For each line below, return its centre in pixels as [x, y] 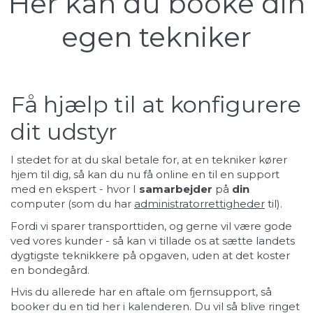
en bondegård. [50, 270]
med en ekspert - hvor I [75, 189]
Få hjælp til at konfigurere [156, 104]
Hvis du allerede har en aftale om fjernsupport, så [141, 292]
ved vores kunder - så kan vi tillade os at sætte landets [153, 240]
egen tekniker [156, 37]
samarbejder [176, 189]
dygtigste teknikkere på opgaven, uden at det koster [150, 255]
